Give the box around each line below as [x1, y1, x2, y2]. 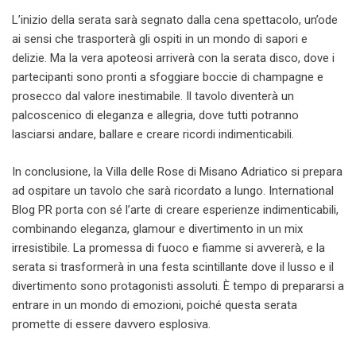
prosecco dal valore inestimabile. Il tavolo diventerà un [12, 89, 294, 103]
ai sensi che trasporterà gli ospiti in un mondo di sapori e [12, 32, 308, 46]
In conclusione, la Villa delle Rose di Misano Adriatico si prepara [12, 164, 342, 179]
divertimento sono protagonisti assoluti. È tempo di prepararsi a [12, 278, 344, 293]
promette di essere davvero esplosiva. [12, 316, 211, 331]
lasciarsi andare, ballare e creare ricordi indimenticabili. [12, 127, 294, 141]
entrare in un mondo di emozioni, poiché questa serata [12, 297, 297, 312]
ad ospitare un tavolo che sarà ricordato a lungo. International [12, 183, 334, 198]
